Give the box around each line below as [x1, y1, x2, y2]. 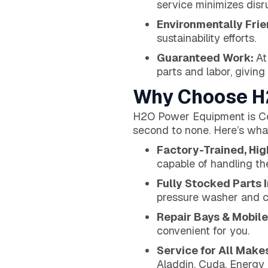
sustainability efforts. [157, 31, 256, 45]
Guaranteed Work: [157, 50, 256, 65]
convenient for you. [157, 223, 249, 237]
